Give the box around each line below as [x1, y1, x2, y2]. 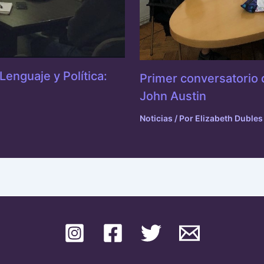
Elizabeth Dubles [194, 113, 263, 123]
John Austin [139, 88, 206, 103]
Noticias [139, 113, 173, 123]
